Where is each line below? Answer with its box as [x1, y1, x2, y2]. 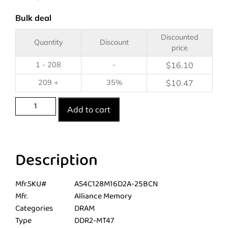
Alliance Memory [74, 189, 132, 203]
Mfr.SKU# [15, 177, 47, 190]
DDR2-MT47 [74, 214, 114, 227]
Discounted [161, 33, 198, 42]
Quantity [34, 38, 63, 47]
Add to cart [67, 104, 110, 115]
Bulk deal [15, 13, 51, 23]
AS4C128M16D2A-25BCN [74, 177, 158, 190]
